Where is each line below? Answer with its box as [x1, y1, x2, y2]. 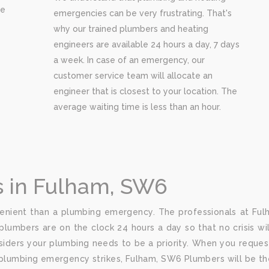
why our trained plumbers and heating [53, 24, 208, 34]
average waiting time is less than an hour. [53, 102, 221, 112]
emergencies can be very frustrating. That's [53, 8, 232, 18]
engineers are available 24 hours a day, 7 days [53, 40, 240, 49]
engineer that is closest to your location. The [53, 86, 237, 96]
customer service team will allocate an [53, 71, 213, 80]
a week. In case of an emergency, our [53, 55, 205, 65]
